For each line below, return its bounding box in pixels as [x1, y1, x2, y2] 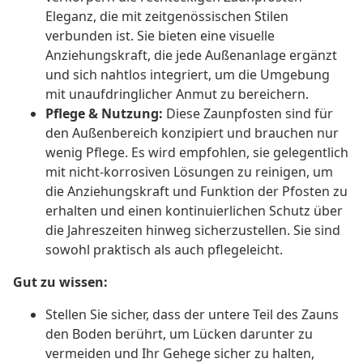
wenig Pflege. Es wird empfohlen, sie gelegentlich [45, 143, 348, 162]
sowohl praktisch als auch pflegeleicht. [45, 241, 283, 259]
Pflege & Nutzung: [45, 105, 163, 123]
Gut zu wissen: [13, 273, 108, 292]
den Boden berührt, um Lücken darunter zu [45, 325, 313, 344]
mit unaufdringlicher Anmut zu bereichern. [45, 85, 309, 104]
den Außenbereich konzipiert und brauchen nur [45, 124, 339, 143]
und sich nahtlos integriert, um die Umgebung [45, 66, 330, 84]
